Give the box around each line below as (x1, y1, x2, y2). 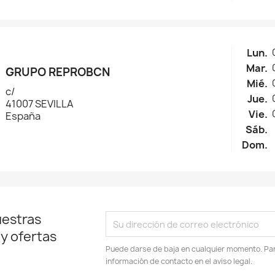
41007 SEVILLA (6, 97, 74, 111)
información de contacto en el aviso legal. (106, 256, 253, 267)
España (6, 109, 41, 123)
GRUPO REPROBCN (6, 64, 110, 80)
